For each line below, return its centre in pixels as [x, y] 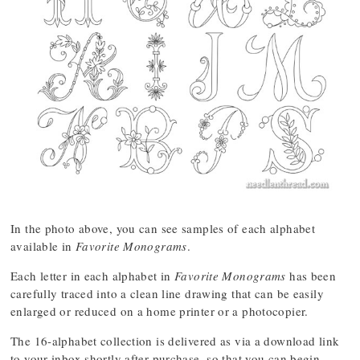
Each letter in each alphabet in [92, 276]
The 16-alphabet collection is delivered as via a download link [175, 341]
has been [311, 276]
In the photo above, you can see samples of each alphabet [163, 228]
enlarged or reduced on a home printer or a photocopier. [160, 311]
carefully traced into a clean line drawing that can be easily [167, 293]
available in [43, 246]
